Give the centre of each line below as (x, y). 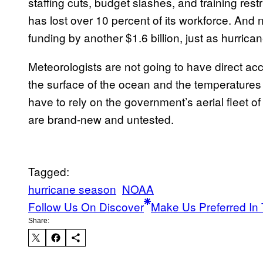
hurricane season (72, 189)
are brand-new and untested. (101, 119)
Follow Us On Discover (86, 207)
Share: (39, 221)
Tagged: (49, 171)
